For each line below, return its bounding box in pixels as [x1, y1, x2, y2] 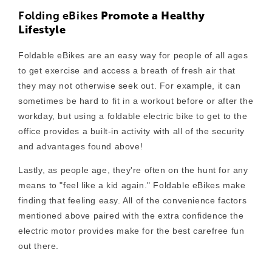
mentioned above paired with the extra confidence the [18, 211, 244, 221]
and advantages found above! [18, 141, 146, 152]
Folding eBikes [18, 9, 101, 23]
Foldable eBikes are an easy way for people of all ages [18, 50, 248, 61]
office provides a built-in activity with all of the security [18, 126, 245, 137]
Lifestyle [18, 23, 66, 37]
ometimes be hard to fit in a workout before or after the [22, 96, 254, 106]
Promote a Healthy [101, 9, 205, 23]
